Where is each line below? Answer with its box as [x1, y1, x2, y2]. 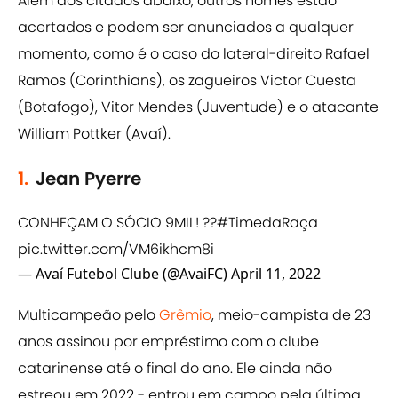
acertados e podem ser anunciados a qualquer [18, 17, 354, 38]
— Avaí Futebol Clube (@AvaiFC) [18, 264, 231, 284]
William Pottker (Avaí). [18, 123, 171, 145]
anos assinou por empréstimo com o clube [18, 331, 319, 353]
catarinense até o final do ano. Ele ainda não [18, 358, 332, 379]
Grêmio [159, 305, 211, 326]
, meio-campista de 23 [211, 305, 370, 326]
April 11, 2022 [231, 264, 321, 284]
